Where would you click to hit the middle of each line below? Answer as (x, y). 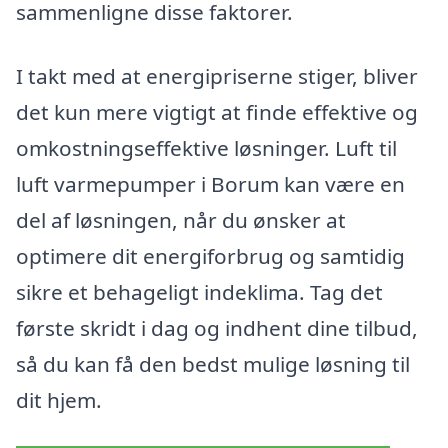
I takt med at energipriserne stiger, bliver (217, 75)
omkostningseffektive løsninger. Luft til (206, 147)
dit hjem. (59, 399)
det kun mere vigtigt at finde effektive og (217, 111)
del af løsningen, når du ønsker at (181, 219)
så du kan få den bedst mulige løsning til (213, 363)
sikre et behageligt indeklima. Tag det (199, 291)
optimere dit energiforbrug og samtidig (210, 255)
